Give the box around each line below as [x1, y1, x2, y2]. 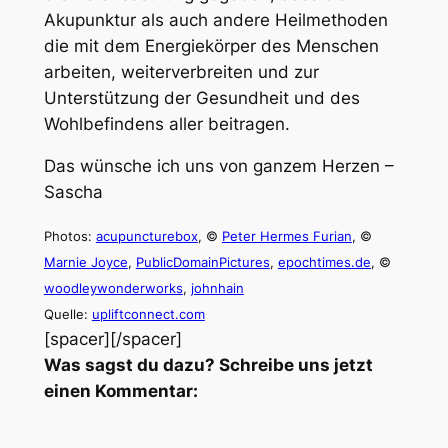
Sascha [43, 182, 103, 203]
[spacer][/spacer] [43, 329, 182, 350]
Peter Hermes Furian [221, 228, 352, 245]
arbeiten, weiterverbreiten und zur [43, 61, 319, 82]
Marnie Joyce [43, 254, 128, 271]
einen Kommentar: [43, 381, 198, 402]
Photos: [43, 228, 96, 245]
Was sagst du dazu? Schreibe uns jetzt [43, 355, 373, 376]
